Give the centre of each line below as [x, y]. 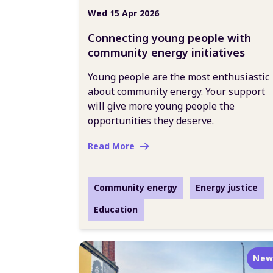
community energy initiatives [166, 52]
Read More [111, 146]
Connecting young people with [169, 38]
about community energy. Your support [176, 91]
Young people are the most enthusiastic [179, 77]
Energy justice [227, 187]
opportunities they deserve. [151, 121]
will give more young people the [161, 106]
